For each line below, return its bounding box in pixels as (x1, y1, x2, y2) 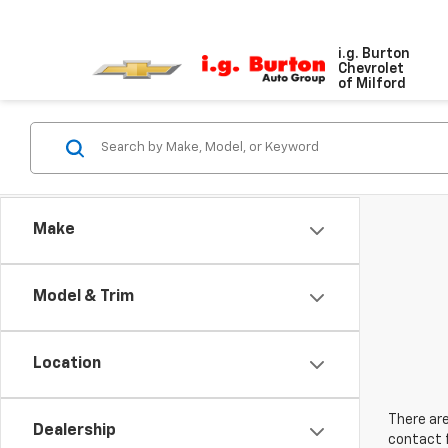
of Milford (338, 77, 407, 91)
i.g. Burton (338, 47, 411, 61)
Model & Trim (33, 289, 134, 305)
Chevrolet (338, 62, 405, 76)
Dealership (33, 423, 116, 439)
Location (33, 356, 101, 372)
